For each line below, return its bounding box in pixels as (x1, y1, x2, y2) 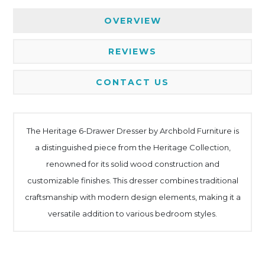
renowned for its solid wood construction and (46, 159, 219, 169)
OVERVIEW (104, 15, 161, 26)
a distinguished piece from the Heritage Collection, (34, 142, 231, 152)
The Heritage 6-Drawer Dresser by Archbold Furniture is (26, 125, 239, 135)
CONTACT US (96, 76, 169, 88)
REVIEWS (108, 46, 157, 57)
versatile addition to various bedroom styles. (48, 208, 217, 218)
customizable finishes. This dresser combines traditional (27, 175, 238, 185)
